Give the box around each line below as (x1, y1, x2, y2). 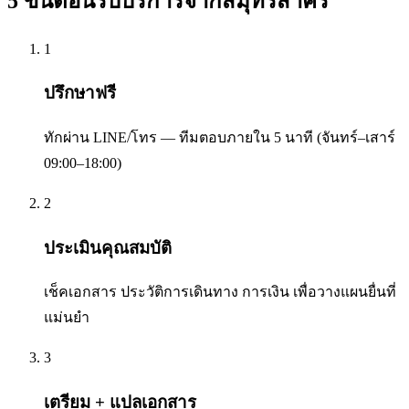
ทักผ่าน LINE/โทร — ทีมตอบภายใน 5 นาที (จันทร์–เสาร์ (44, 129, 395, 145)
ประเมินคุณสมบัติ (44, 237, 172, 257)
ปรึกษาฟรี (44, 83, 116, 103)
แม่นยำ (44, 309, 89, 326)
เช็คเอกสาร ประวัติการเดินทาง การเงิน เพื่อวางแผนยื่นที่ (44, 284, 396, 300)
